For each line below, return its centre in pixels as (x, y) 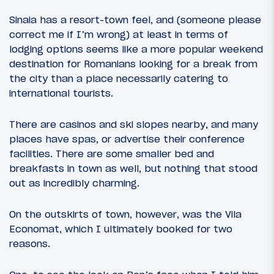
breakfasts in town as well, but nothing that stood (133, 168)
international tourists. (61, 93)
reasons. (30, 244)
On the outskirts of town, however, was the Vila (125, 214)
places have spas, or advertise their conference (127, 139)
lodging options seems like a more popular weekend (136, 49)
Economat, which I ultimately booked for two (121, 229)
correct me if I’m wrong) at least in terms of (119, 34)
